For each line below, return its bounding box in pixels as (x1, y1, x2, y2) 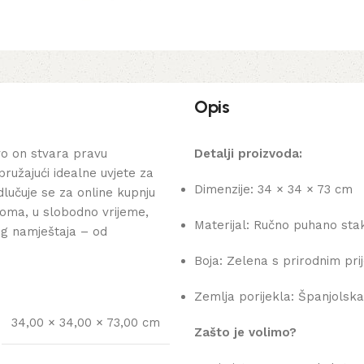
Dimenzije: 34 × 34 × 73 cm (194, 182, 353, 197)
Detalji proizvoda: (194, 146, 302, 162)
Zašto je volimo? (194, 325, 297, 340)
